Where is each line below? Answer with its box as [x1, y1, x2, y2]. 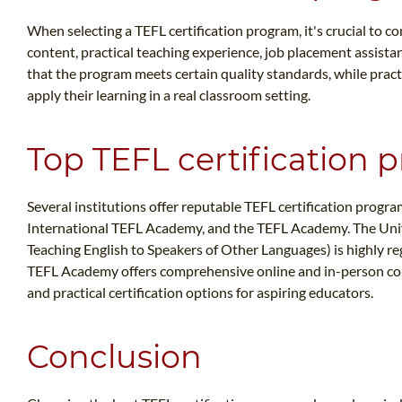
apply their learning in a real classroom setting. [27, 86, 310, 104]
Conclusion [27, 337, 202, 377]
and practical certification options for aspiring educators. [27, 284, 373, 301]
